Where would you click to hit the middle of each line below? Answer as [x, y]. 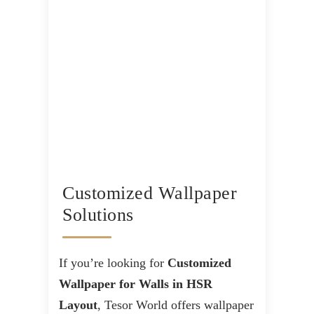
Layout [78, 305]
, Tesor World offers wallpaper [176, 305]
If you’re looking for [113, 263]
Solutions [98, 215]
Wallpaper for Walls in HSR [136, 284]
